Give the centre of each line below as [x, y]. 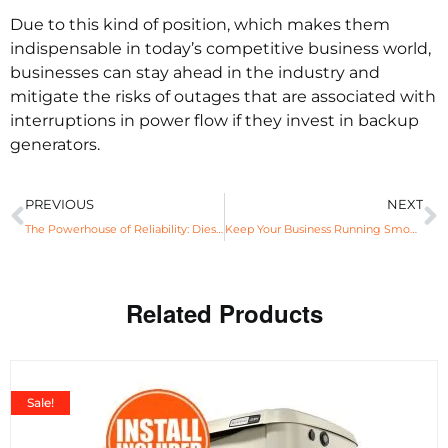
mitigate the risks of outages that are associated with [223, 96]
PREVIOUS [59, 204]
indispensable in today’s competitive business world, [220, 48]
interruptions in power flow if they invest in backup [214, 120]
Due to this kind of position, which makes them [200, 24]
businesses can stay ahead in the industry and [195, 72]
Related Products [224, 312]
